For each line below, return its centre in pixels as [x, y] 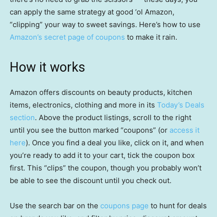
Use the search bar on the [55, 206]
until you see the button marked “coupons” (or [90, 130]
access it [185, 130]
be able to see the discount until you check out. [91, 181]
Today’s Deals [181, 105]
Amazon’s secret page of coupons [67, 37]
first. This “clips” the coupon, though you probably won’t [106, 168]
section [22, 118]
